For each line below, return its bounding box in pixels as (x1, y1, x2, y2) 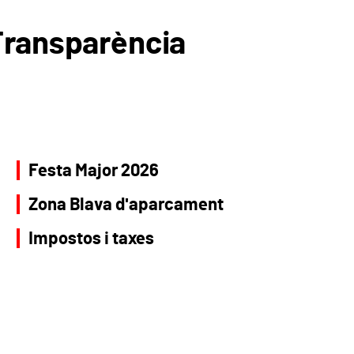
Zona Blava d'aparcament (28, 195, 224, 213)
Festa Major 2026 (28, 161, 159, 179)
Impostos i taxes (28, 229, 154, 247)
